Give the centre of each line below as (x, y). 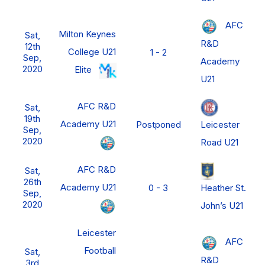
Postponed (158, 125)
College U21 (92, 52)
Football (100, 251)
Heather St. (223, 188)
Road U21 (219, 142)
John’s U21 (222, 205)
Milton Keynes (87, 34)
